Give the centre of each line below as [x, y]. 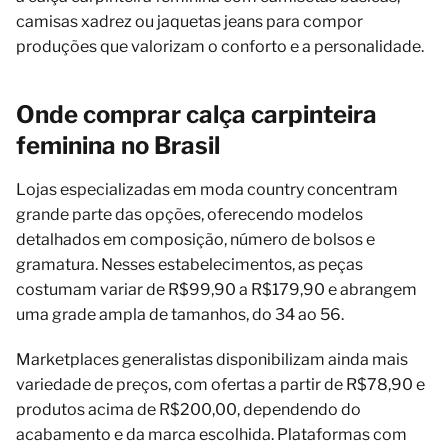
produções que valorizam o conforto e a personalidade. [220, 47]
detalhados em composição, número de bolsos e [195, 240]
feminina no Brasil [118, 146]
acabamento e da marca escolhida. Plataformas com [211, 435]
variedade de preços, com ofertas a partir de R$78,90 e [220, 385]
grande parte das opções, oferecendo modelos [189, 215]
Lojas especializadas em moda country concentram [207, 190]
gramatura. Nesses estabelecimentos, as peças [189, 265]
